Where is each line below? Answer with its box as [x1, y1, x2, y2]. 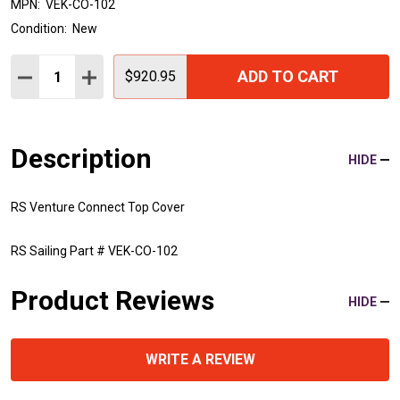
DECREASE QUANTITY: [18, 67, 169, 85]
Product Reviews [11, 285, 214, 317]
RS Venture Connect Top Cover [11, 200, 185, 215]
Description [11, 143, 152, 175]
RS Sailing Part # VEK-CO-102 [11, 244, 178, 259]
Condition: [11, 21, 67, 37]
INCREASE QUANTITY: [82, 67, 229, 85]
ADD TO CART [237, 67, 338, 87]
